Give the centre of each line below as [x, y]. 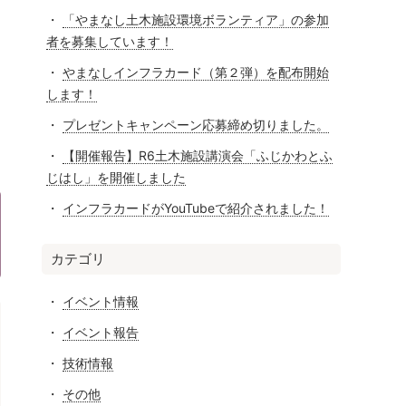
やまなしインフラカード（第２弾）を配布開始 [195, 72]
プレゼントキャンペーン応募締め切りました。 [195, 124]
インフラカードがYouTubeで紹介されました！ [195, 208]
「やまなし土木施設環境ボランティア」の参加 [195, 19]
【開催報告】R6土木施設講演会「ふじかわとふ [197, 155]
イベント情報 [100, 301]
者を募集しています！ [110, 41]
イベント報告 [100, 332]
